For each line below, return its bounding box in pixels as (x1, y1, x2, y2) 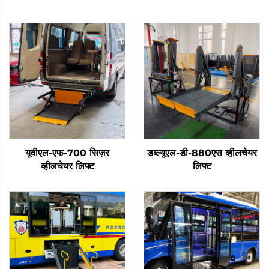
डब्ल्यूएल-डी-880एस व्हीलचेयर (147, 147, 257, 159)
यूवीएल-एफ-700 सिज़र (25, 147, 109, 159)
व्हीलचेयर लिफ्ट (40, 160, 94, 172)
